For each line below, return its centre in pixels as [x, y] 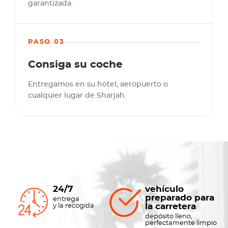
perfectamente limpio [181, 223]
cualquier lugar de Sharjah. [77, 96]
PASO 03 [46, 42]
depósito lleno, [168, 217]
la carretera [170, 206]
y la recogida [74, 206]
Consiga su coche [75, 65]
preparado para [179, 198]
